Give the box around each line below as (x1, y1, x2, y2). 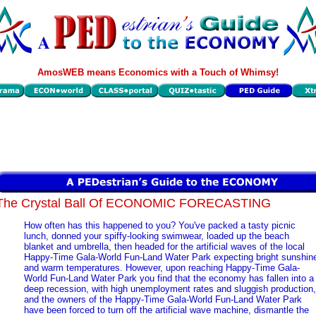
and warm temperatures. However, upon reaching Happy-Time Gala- (24, 262, 300, 274)
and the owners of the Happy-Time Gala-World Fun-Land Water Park (24, 294, 302, 305)
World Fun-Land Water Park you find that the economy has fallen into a (24, 273, 314, 284)
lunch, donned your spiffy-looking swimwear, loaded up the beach (24, 231, 289, 242)
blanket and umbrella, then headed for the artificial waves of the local (24, 241, 305, 253)
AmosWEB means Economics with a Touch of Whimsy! (37, 67, 279, 78)
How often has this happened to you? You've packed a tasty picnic (24, 220, 296, 231)
